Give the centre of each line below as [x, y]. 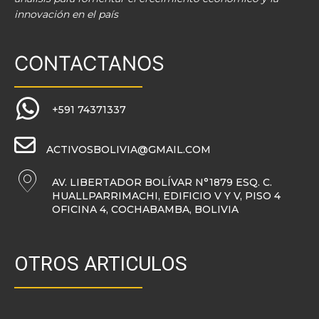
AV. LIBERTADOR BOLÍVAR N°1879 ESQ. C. [162, 183]
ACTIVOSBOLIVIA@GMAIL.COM [129, 150]
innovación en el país [66, 15]
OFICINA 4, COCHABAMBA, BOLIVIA [145, 210]
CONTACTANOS [89, 64]
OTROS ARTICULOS [101, 264]
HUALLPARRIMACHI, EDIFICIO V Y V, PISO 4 [166, 196]
